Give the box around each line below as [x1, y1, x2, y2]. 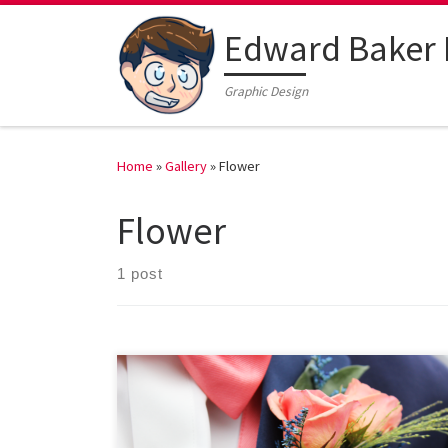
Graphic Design [224, 82, 308, 100]
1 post [117, 265, 163, 283]
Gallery [165, 157, 207, 176]
